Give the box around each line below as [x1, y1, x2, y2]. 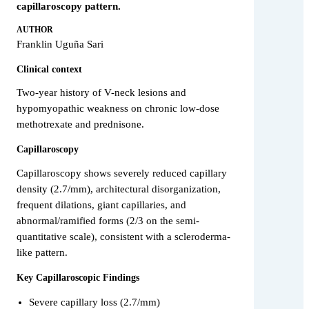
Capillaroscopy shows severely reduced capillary [17, 167, 227, 179]
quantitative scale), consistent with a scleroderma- [17, 230, 230, 242]
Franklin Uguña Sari [17, 38, 103, 50]
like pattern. [17, 246, 68, 258]
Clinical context [17, 63, 82, 74]
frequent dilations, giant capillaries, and [17, 199, 186, 210]
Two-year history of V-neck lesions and [17, 87, 186, 99]
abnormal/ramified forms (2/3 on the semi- [17, 215, 199, 226]
